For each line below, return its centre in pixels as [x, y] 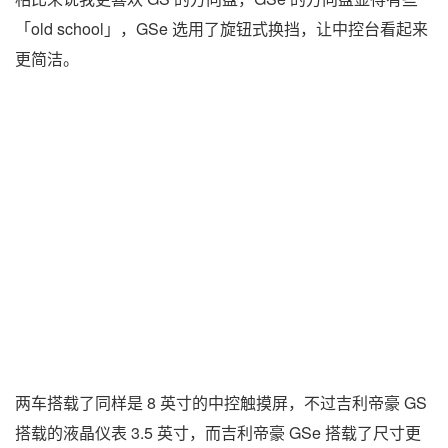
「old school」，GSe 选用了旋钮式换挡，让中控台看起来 [221, 29]
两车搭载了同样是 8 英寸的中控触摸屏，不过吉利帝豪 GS [221, 402]
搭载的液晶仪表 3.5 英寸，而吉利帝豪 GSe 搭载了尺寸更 [218, 432]
